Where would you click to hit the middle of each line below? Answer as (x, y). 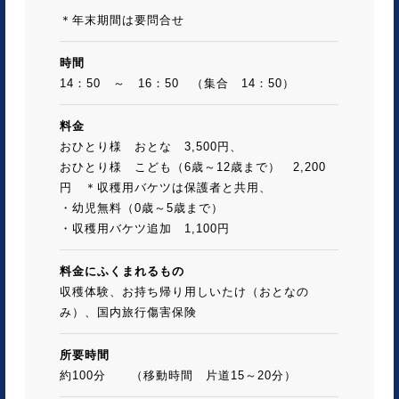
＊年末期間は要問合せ (122, 20)
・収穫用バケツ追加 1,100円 (145, 228)
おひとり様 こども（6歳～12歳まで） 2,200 (193, 167)
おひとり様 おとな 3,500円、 (151, 146)
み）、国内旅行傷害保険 (128, 312)
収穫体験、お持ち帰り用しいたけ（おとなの (184, 291)
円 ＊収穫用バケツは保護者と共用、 (166, 187)
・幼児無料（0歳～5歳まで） (142, 208)
